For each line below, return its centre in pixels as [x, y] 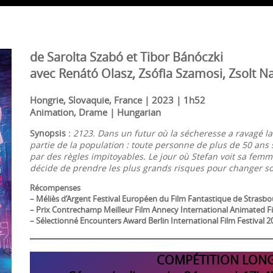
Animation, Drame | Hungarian [95, 112]
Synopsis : [50, 133]
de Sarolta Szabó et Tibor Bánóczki [126, 57]
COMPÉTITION [199, 260]
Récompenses [55, 187]
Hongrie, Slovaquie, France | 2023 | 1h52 [118, 100]
